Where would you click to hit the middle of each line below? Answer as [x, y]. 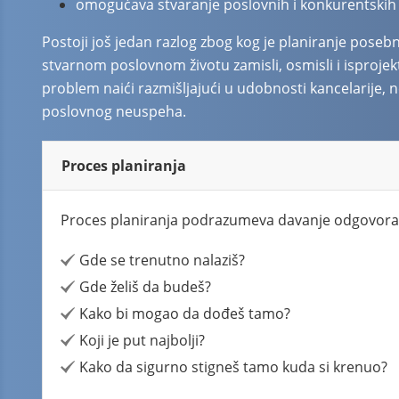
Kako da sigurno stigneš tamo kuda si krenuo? [233, 367]
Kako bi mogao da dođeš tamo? [185, 313]
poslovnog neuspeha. [114, 111]
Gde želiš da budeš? [145, 287]
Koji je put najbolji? [142, 340]
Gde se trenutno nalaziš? [162, 260]
